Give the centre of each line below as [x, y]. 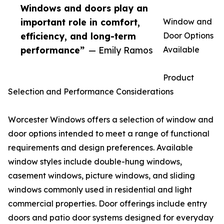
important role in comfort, [80, 22]
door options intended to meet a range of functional [109, 133]
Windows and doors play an [84, 8]
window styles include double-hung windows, [95, 161]
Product [178, 77]
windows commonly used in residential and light [100, 189]
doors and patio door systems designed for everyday [111, 217]
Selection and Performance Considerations [91, 91]
